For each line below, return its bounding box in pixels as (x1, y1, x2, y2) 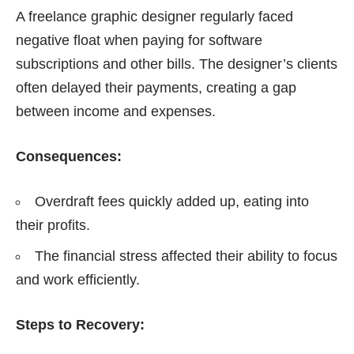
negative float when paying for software (16, 32, 262, 49)
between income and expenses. (16, 104, 216, 120)
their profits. (16, 217, 90, 234)
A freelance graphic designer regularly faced (16, 9, 293, 25)
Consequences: (16, 149, 122, 165)
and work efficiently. (16, 272, 140, 288)
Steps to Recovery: (16, 317, 145, 333)
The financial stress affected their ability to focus (35, 248, 337, 265)
